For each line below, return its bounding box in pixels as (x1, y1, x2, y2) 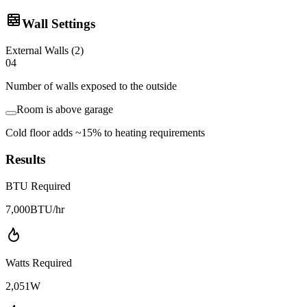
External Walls (5, 45, 69, 57)
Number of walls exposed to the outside (5, 80, 177, 93)
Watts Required (5, 256, 72, 269)
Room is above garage (16, 103, 113, 116)
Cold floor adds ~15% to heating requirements (5, 127, 205, 139)
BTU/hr (30, 203, 64, 215)
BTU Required (5, 180, 71, 192)
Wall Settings (22, 16, 95, 32)
